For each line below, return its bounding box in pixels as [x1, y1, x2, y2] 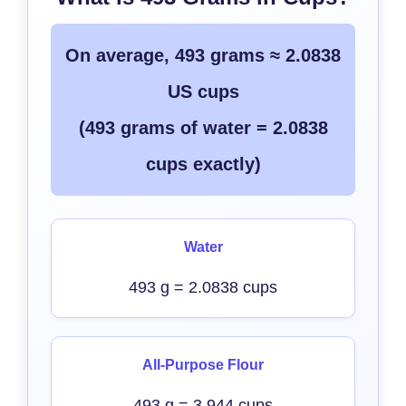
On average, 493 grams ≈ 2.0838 [65, 45, 341, 65]
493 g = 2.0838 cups [129, 278, 277, 296]
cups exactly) [145, 154, 261, 174]
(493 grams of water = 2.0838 [78, 118, 328, 138]
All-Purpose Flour [142, 357, 264, 372]
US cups [167, 82, 239, 101]
